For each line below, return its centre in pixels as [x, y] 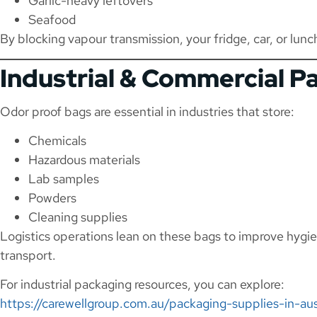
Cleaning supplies [78, 217]
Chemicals [57, 140]
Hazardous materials [84, 159]
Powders [52, 197]
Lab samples [64, 178]
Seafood [52, 20]
